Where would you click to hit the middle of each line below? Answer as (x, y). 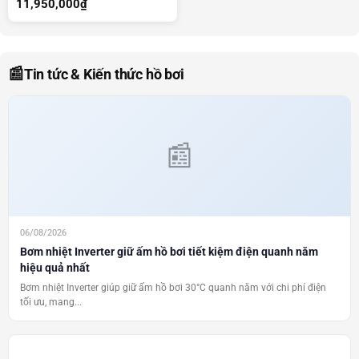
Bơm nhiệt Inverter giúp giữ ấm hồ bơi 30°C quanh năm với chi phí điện (173, 288)
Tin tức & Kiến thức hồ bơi (104, 74)
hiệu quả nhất (55, 268)
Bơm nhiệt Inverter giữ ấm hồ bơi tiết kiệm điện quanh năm (169, 252)
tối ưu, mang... (51, 303)
